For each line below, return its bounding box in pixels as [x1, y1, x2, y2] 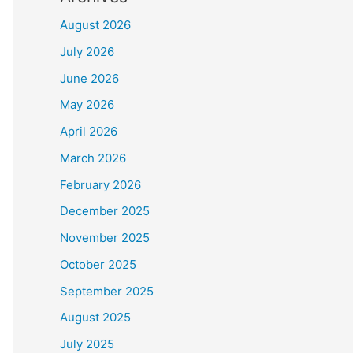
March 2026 [60, 150, 126, 165]
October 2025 [60, 256, 136, 272]
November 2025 [60, 230, 150, 245]
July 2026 [60, 43, 114, 59]
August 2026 [60, 17, 131, 32]
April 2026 [60, 124, 117, 139]
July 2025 [60, 336, 114, 351]
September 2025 [60, 283, 154, 299]
